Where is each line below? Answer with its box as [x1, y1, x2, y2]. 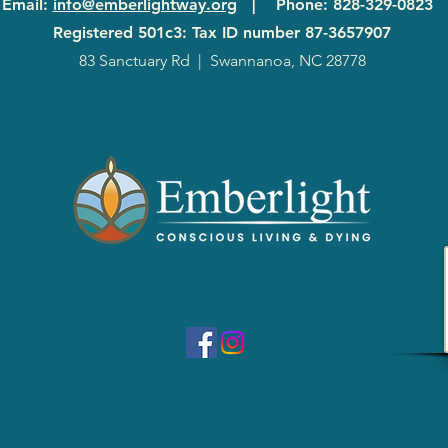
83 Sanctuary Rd [78, 51, 190, 70]
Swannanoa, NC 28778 [209, 51, 366, 70]
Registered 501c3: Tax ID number [53, 23, 305, 42]
